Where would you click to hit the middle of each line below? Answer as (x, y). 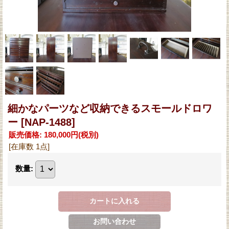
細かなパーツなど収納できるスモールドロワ (110, 108)
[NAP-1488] (48, 122)
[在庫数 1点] (29, 146)
